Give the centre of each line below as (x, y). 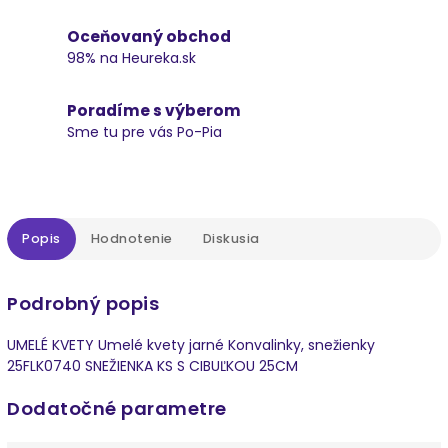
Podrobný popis (83, 303)
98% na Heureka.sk (131, 57)
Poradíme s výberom (154, 110)
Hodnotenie (131, 238)
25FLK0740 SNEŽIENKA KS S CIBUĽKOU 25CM (152, 366)
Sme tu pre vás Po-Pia (144, 131)
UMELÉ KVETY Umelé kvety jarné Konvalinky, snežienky (191, 345)
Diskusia (231, 238)
